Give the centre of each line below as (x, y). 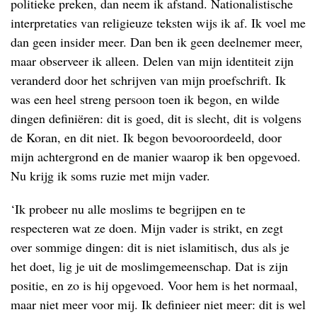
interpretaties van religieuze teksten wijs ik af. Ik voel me (158, 22)
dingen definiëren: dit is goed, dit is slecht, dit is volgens (156, 118)
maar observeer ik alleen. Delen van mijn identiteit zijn (152, 60)
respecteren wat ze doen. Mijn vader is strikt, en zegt (147, 227)
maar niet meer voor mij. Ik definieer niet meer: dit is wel (158, 304)
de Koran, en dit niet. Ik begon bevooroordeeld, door (146, 137)
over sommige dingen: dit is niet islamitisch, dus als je (150, 247)
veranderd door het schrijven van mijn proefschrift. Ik (148, 80)
